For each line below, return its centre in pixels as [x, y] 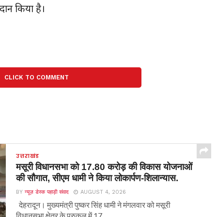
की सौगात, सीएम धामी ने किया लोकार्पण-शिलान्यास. [97, 178]
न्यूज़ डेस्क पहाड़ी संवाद [47, 192]
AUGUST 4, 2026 [103, 192]
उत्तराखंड [28, 156]
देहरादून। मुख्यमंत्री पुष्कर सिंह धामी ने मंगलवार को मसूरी [93, 204]
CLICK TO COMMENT [36, 77]
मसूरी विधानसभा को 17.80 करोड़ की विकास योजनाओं [104, 167]
